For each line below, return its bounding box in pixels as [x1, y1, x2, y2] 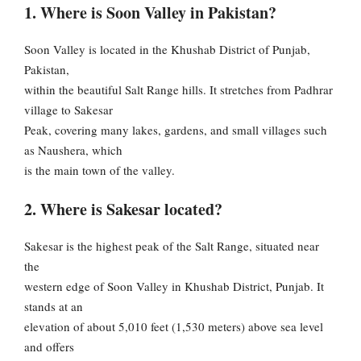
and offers [24, 338, 74, 355]
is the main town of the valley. [24, 162, 175, 179]
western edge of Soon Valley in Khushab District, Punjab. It [24, 277, 324, 294]
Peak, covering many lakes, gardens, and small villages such [24, 122, 327, 139]
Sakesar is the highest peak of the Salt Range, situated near [24, 237, 319, 254]
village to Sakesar [24, 102, 113, 118]
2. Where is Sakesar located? [24, 197, 222, 221]
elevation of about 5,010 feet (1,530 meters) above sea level [24, 317, 323, 334]
